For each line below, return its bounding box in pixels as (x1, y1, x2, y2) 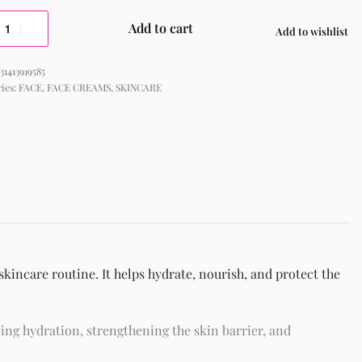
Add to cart (128, 19, 194, 37)
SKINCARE (115, 80, 162, 94)
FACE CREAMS (46, 80, 111, 94)
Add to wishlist (276, 23, 348, 38)
